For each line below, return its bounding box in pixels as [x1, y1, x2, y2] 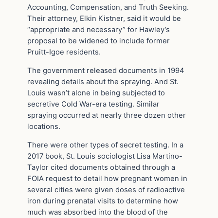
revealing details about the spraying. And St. [27, 77, 179, 86]
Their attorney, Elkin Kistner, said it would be [27, 14, 181, 23]
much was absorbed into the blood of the [27, 207, 168, 217]
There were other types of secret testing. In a [27, 140, 183, 149]
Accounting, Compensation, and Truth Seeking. [27, 3, 189, 12]
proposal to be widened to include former [27, 36, 170, 46]
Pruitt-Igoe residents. [27, 48, 101, 57]
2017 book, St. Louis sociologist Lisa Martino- [27, 151, 182, 161]
